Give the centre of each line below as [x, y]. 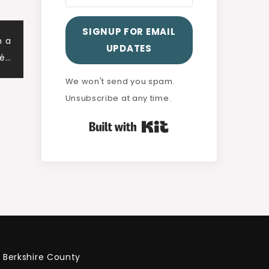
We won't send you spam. [120, 81]
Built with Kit [197, 124]
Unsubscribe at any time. [118, 98]
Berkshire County [42, 257]
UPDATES [129, 48]
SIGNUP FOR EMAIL [129, 31]
